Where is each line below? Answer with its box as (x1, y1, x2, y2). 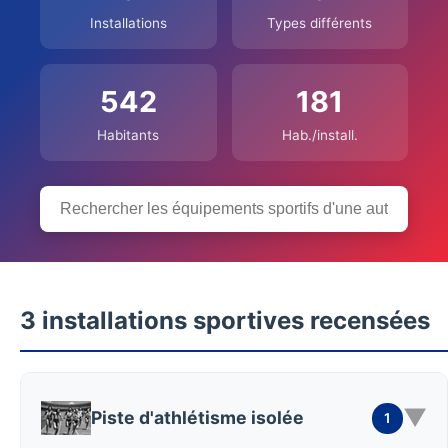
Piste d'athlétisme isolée (91, 407, 304, 428)
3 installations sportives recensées (20, 306, 430, 335)
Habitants (97, 127, 160, 143)
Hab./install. (281, 127, 358, 143)
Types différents (267, 15, 373, 31)
